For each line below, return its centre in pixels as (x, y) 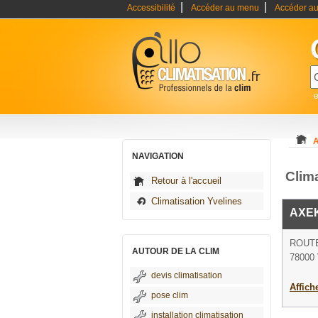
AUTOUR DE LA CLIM (176, 251)
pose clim (170, 295)
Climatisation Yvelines (197, 201)
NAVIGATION (158, 156)
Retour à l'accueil (186, 181)
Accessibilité (151, 8)
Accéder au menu (225, 8)
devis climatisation (187, 275)
